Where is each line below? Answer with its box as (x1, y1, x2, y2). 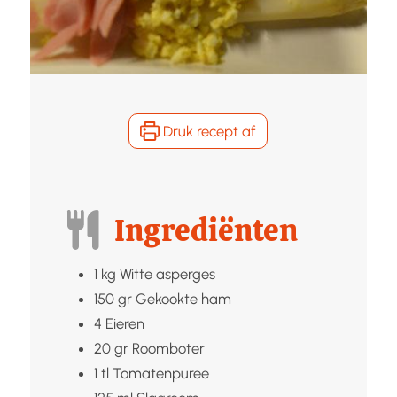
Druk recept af (160, 121, 256, 140)
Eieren (105, 314, 144, 332)
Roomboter (131, 339, 205, 357)
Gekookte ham (135, 289, 231, 307)
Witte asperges (119, 264, 215, 283)
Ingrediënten (114, 209, 299, 251)
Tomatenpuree (112, 363, 209, 382)
